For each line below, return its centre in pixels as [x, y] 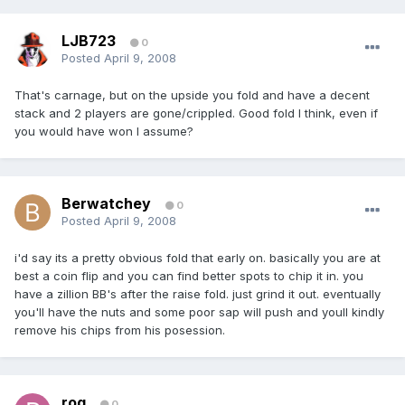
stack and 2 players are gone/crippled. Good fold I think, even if [196, 113]
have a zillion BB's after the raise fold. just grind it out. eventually [198, 294]
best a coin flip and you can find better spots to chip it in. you [189, 276]
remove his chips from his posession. [120, 330]
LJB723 [89, 41]
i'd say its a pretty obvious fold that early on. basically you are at [198, 258]
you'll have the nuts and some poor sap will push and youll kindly [199, 312]
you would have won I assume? [104, 132]
